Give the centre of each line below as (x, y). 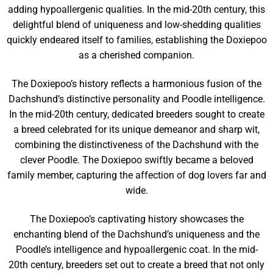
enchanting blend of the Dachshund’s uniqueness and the (136, 234)
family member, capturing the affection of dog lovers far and (136, 175)
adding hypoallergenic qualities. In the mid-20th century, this (136, 9)
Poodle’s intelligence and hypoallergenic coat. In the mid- (136, 250)
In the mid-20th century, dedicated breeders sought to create (136, 114)
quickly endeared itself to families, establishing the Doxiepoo (136, 40)
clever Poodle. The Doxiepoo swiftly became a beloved (136, 160)
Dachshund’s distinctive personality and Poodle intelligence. (136, 99)
